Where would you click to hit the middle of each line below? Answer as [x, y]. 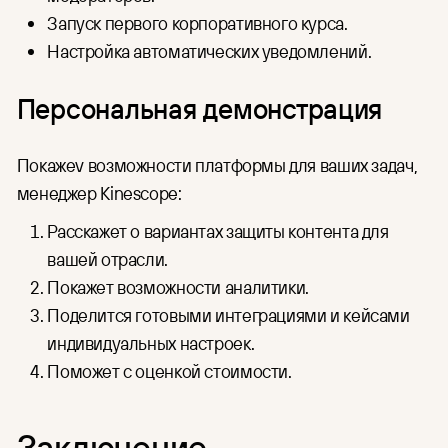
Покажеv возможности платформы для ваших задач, [217, 164]
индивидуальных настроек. [152, 342]
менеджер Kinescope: [99, 192]
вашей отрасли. [109, 258]
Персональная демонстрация [199, 108]
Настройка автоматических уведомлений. [209, 51]
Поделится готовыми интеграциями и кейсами [228, 314]
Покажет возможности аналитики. [180, 286]
